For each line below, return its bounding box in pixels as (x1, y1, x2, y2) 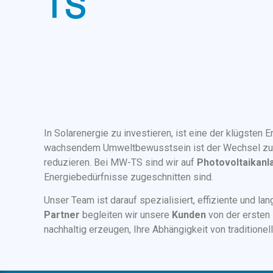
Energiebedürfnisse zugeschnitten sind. (44, 171, 213, 183)
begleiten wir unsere (80, 209, 172, 221)
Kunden (172, 209, 206, 221)
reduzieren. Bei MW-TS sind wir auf (44, 156, 197, 168)
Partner (44, 209, 80, 221)
